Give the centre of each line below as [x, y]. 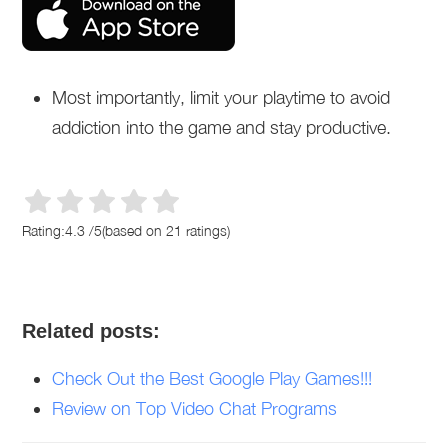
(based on [134, 230]
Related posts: [91, 331]
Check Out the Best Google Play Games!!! [212, 378]
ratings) [206, 230]
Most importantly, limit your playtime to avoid [221, 97]
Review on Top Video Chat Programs [195, 408]
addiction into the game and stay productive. [222, 127]
